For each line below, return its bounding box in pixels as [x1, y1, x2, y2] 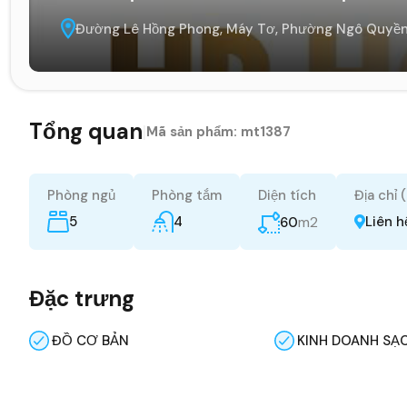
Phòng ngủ [47, 185, 115, 204]
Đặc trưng [29, 283, 134, 313]
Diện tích [258, 185, 316, 204]
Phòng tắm [152, 185, 222, 204]
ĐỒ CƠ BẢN [52, 331, 129, 350]
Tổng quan [29, 116, 143, 145]
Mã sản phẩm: [146, 122, 241, 141]
